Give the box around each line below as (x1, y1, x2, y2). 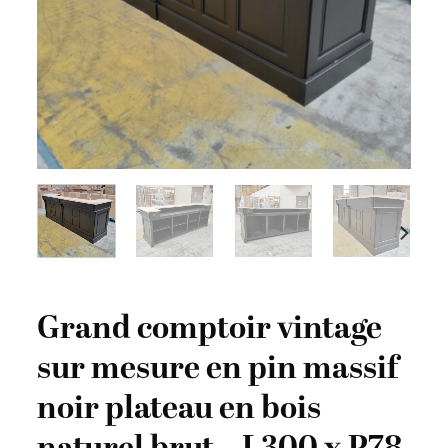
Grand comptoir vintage (37, 304, 383, 353)
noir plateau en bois (37, 384, 322, 433)
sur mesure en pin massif (37, 344, 399, 393)
